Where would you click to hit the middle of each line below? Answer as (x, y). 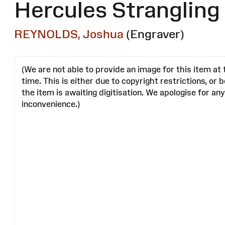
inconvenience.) (51, 104)
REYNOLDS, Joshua (69, 34)
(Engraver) (155, 34)
